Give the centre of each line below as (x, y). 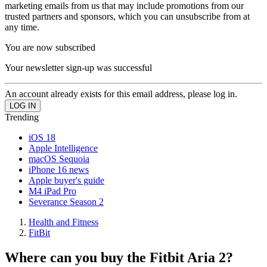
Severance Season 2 (66, 201)
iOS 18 (42, 137)
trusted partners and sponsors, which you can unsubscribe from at (127, 16)
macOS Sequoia (59, 159)
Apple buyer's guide (66, 180)
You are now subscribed (50, 47)
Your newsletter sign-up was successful (78, 67)
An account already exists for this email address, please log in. (121, 94)
